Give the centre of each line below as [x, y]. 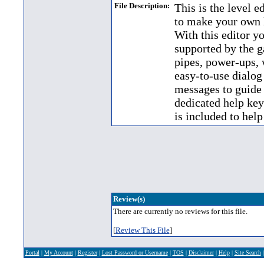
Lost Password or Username [135, 253]
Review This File [142, 230]
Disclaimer [201, 253]
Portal [32, 253]
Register [87, 253]
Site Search [247, 253]
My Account [58, 253]
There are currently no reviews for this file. [180, 211]
